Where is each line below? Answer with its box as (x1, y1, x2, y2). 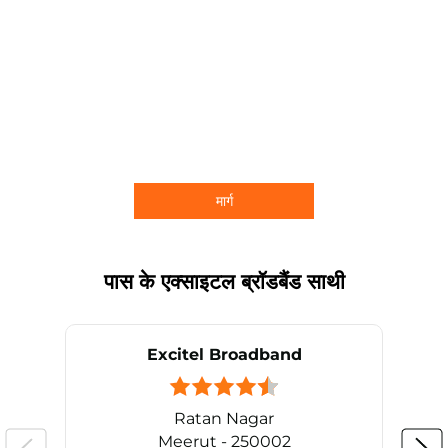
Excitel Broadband (146, 345, 302, 365)
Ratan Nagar (174, 408, 274, 428)
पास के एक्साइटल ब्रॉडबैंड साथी (103, 269, 345, 295)
